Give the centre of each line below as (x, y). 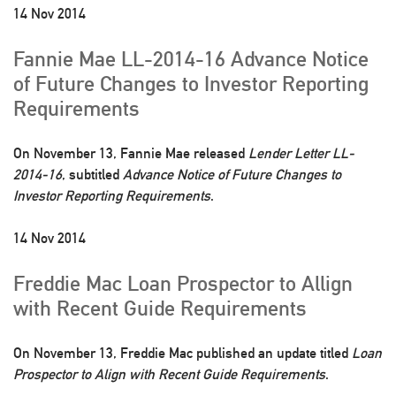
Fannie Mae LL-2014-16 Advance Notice (191, 58)
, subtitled (92, 175)
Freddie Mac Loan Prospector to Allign (183, 283)
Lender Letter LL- (301, 153)
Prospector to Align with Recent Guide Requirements (169, 374)
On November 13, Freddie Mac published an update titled (183, 353)
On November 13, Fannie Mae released (131, 153)
